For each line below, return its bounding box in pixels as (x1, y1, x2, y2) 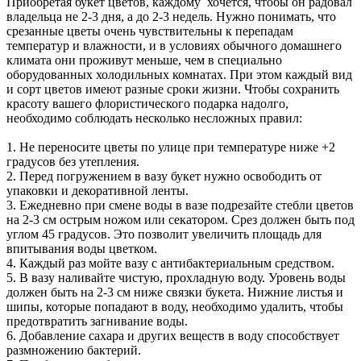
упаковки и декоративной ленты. (6, 184, 189, 198)
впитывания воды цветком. (6, 242, 157, 256)
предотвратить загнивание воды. (6, 314, 188, 329)
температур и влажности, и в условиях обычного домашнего (6, 39, 342, 53)
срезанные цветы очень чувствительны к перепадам (6, 24, 293, 39)
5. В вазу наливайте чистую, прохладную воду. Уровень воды (6, 271, 346, 285)
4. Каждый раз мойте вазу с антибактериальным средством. (6, 256, 334, 271)
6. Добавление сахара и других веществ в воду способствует (6, 329, 339, 343)
